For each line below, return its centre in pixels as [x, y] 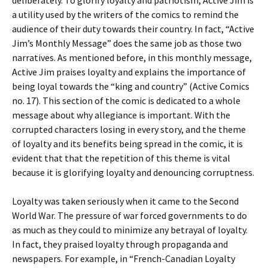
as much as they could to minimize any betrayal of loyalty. [130, 230]
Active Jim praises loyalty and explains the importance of [129, 72]
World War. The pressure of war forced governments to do [130, 215]
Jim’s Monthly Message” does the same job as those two [127, 43]
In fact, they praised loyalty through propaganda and [120, 244]
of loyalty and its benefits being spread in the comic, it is [127, 144]
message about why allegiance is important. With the [121, 115]
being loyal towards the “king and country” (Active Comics [131, 86]
